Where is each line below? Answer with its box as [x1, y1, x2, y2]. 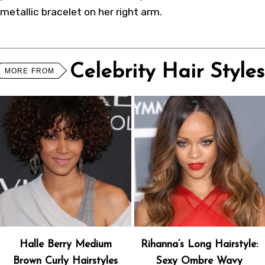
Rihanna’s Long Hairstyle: [141, 240, 258, 250]
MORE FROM [4, 66, 55, 75]
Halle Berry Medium [19, 240, 112, 250]
